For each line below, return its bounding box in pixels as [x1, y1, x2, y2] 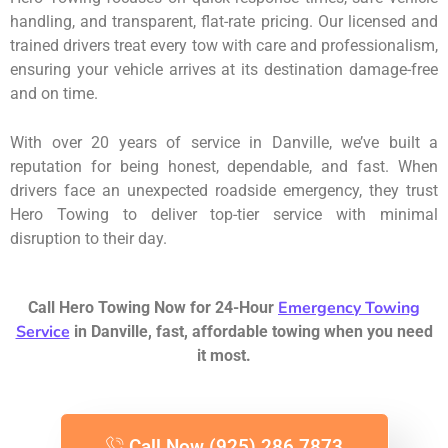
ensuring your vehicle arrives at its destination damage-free [10, 59, 438, 79]
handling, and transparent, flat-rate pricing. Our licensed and [10, 11, 438, 31]
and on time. [10, 83, 98, 103]
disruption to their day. [10, 228, 167, 248]
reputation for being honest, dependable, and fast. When [10, 156, 438, 176]
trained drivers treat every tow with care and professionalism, [10, 35, 438, 55]
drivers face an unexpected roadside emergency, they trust [10, 180, 438, 200]
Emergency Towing [278, 296, 420, 319]
